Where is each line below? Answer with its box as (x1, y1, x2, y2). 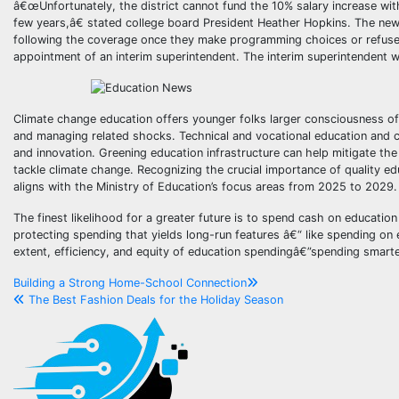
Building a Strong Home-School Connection (13, 276, 247, 289)
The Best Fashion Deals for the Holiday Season (25, 293, 283, 306)
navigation (12, 306, 153, 341)
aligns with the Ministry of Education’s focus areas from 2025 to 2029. (13, 180, 397, 193)
